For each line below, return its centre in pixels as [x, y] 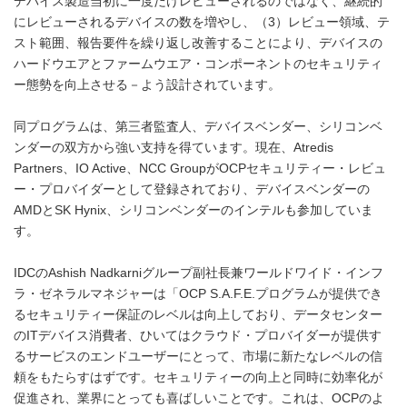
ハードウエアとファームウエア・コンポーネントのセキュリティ [198, 64]
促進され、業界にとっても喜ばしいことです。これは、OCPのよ [199, 398]
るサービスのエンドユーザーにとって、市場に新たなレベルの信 [198, 357]
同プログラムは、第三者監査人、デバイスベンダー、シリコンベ [198, 127]
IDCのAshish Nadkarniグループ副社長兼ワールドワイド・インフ [199, 273]
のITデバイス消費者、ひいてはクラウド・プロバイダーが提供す [198, 336]
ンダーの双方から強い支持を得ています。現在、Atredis [174, 148]
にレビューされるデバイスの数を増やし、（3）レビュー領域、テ [202, 22]
